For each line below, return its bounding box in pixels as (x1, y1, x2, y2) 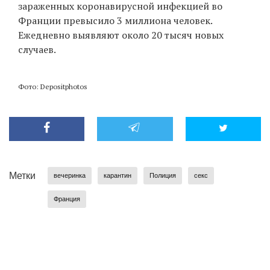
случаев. (18, 42, 56, 56)
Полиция (149, 171, 176, 179)
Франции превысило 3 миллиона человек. (18, 13, 212, 27)
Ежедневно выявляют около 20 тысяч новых (18, 28, 224, 42)
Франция (54, 195, 80, 202)
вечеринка (54, 171, 86, 179)
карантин (104, 171, 131, 179)
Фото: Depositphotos (18, 81, 87, 91)
